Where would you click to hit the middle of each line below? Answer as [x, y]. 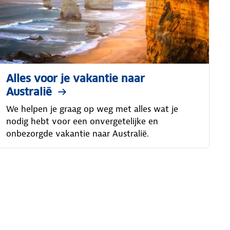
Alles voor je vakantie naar [75, 78]
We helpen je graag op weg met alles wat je [92, 109]
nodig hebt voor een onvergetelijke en [82, 121]
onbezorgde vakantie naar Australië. [77, 133]
